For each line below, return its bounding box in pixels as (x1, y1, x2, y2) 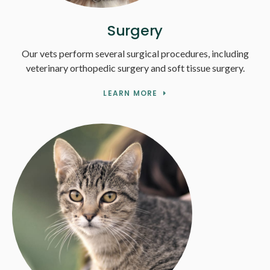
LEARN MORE (103, 88, 158, 99)
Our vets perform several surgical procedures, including (21, 48, 249, 60)
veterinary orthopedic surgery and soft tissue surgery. (25, 62, 245, 74)
